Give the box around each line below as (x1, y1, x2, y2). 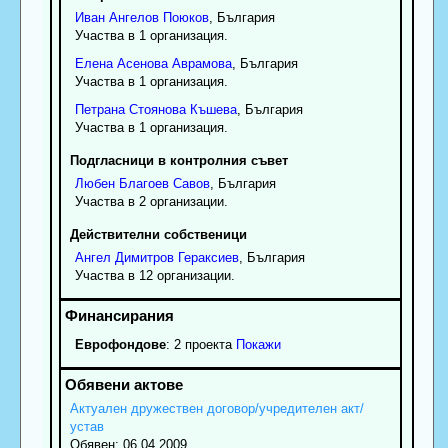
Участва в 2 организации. (74, 193, 228, 209)
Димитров (114, 249, 174, 265)
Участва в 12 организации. (74, 267, 235, 283)
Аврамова (171, 55, 232, 71)
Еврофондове (74, 336, 166, 352)
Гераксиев (177, 249, 239, 265)
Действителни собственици (69, 226, 247, 242)
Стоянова (128, 101, 186, 117)
